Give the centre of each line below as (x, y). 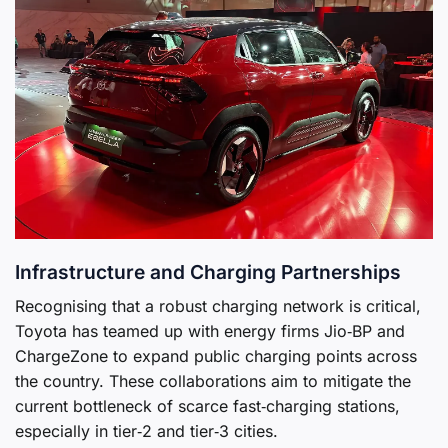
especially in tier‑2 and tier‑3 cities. (146, 430)
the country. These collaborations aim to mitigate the (213, 380)
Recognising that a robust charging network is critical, (218, 305)
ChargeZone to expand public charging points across (216, 355)
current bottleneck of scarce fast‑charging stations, (207, 405)
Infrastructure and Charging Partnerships (208, 272)
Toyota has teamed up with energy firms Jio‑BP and (210, 330)
